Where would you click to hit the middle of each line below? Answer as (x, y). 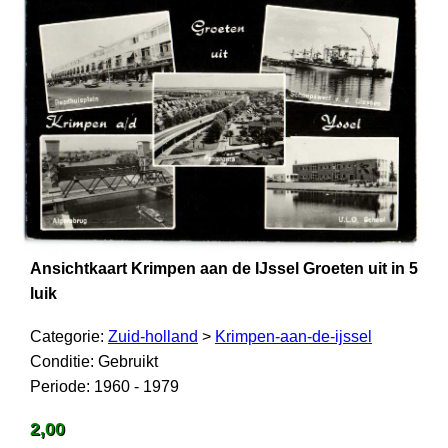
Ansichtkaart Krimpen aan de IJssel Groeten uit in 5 (224, 268)
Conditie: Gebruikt (94, 361)
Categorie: (69, 336)
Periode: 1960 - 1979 (104, 386)
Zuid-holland (153, 336)
